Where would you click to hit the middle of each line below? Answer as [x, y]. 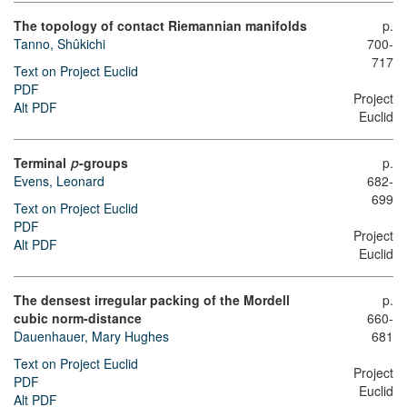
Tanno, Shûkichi [60, 43]
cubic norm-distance [78, 318]
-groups [103, 162]
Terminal [42, 162]
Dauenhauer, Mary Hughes [91, 336]
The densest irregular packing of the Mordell [152, 299]
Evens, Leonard [59, 181]
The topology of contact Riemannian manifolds [160, 25]
